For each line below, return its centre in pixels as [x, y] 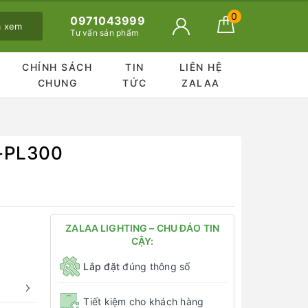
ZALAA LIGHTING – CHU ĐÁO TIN [143, 228]
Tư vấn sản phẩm [104, 33]
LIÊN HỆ [201, 67]
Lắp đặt [102, 266]
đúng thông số [155, 266]
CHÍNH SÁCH [57, 67]
